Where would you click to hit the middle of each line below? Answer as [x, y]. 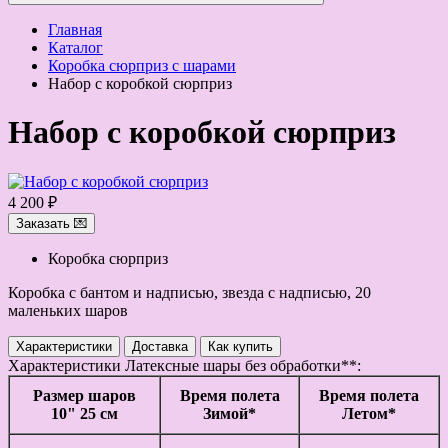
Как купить [240, 346]
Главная [75, 29]
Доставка [160, 346]
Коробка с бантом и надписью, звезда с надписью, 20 [189, 292]
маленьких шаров [68, 310]
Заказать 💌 [51, 223]
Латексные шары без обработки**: [241, 365]
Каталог [75, 47]
